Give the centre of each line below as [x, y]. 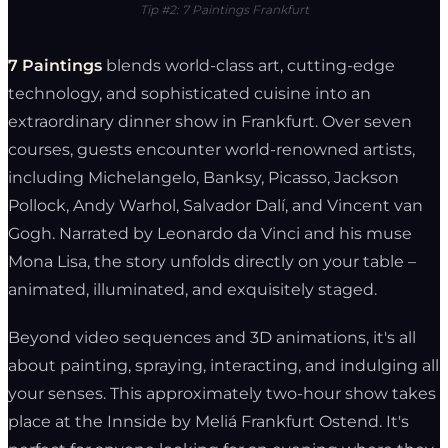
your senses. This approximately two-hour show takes [222, 393]
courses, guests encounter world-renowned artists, [211, 149]
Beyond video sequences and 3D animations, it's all [212, 337]
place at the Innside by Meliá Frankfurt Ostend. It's [208, 421]
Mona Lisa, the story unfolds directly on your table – [212, 261]
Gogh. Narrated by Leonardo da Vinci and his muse [210, 233]
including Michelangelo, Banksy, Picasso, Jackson [203, 177]
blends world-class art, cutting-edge [248, 65]
